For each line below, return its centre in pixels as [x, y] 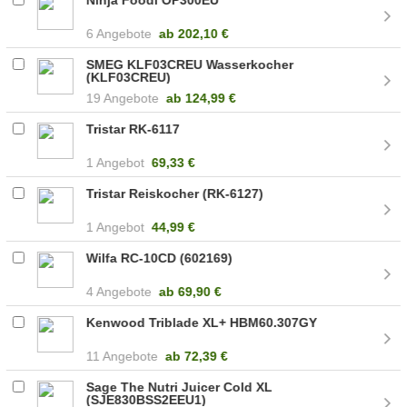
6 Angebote [119, 33]
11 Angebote [123, 356]
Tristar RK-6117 [134, 129]
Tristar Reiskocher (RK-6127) [175, 193]
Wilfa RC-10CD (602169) [160, 258]
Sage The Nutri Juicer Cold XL [180, 387]
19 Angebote [123, 98]
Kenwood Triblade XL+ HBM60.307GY [202, 322]
